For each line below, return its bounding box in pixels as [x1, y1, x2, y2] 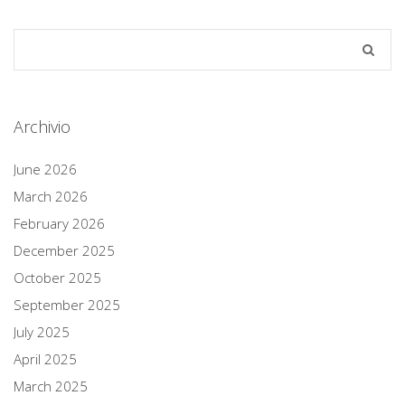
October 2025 [14, 268, 101, 287]
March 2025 [14, 376, 88, 395]
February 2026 [14, 213, 105, 232]
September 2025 [14, 295, 120, 314]
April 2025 [14, 349, 77, 368]
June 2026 [14, 159, 77, 178]
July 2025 [14, 322, 70, 341]
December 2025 [14, 240, 115, 259]
